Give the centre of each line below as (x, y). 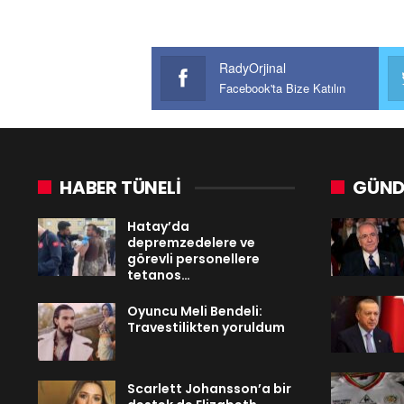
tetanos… (159, 275)
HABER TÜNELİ (120, 187)
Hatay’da (158, 226)
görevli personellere (193, 258)
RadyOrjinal (252, 67)
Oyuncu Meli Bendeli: (195, 311)
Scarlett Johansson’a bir (209, 388)
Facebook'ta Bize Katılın (282, 87)
